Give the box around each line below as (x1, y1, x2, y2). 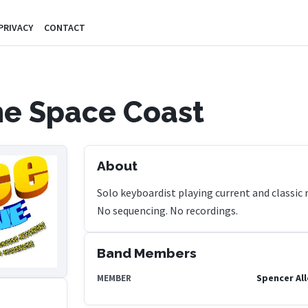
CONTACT (44, 21, 85, 34)
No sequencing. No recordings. (97, 203, 238, 217)
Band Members (97, 245, 197, 261)
